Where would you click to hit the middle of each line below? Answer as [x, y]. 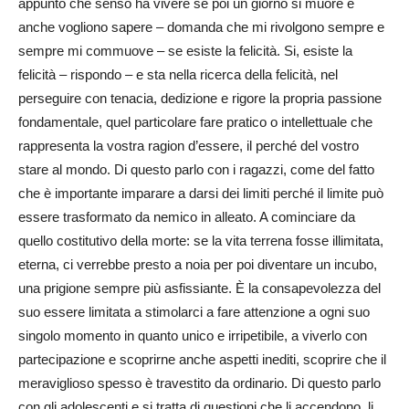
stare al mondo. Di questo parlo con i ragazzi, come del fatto [196, 169]
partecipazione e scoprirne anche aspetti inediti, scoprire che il [202, 359]
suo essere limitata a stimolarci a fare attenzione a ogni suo [194, 311]
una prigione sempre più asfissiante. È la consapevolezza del [199, 288]
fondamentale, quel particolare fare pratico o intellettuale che [195, 121]
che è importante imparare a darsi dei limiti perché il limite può [201, 193]
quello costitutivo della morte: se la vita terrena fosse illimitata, [201, 240]
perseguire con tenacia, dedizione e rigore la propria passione [200, 98]
